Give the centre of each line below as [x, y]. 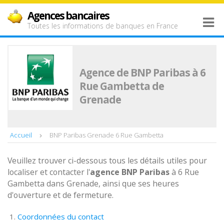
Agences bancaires [68, 15]
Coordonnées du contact [61, 216]
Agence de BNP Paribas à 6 [142, 72]
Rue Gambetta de [122, 86]
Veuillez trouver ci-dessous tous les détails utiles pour [107, 160]
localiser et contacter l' [49, 172]
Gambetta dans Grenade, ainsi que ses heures [93, 183]
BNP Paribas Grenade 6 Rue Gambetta [106, 135]
